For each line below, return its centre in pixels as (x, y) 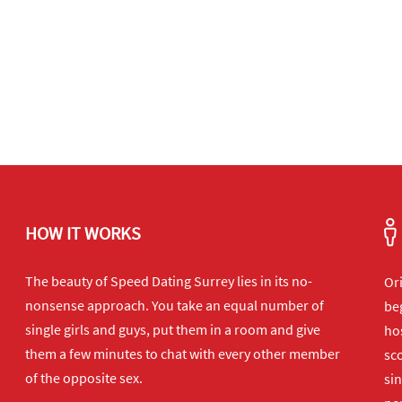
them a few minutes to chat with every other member (183, 354)
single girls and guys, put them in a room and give (173, 329)
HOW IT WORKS (83, 233)
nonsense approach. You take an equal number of (175, 305)
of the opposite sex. (84, 378)
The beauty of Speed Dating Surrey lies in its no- (169, 281)
